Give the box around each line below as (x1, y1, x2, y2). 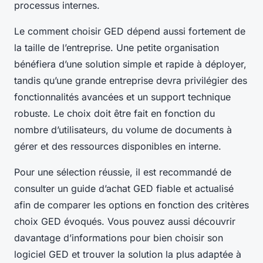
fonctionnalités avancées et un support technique (14, 91, 231, 103)
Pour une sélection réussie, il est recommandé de (14, 166, 231, 178)
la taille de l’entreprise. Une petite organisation (14, 42, 219, 54)
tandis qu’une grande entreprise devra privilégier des (14, 75, 247, 87)
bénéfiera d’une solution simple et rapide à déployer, (14, 58, 247, 70)
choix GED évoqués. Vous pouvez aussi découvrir (14, 215, 235, 228)
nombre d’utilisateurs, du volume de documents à (14, 124, 232, 136)
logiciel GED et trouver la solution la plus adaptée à (14, 248, 241, 261)
